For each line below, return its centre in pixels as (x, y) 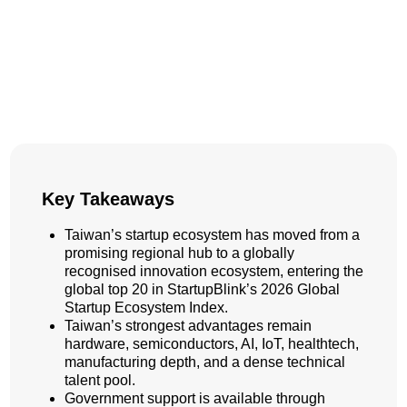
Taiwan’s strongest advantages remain (188, 326)
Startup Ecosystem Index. (148, 308)
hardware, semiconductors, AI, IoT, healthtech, (212, 344)
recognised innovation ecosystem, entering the (214, 272)
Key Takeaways (108, 199)
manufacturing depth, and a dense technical (205, 362)
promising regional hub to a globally (179, 253)
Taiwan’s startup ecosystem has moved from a (212, 235)
